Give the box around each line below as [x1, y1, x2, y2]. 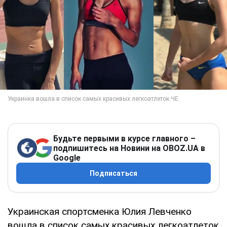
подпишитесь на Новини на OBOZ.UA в [53, 143, 205, 153]
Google [53, 153, 81, 163]
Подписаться [90, 169, 137, 177]
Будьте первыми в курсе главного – [53, 133, 196, 143]
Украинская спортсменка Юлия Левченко [8, 205, 192, 217]
